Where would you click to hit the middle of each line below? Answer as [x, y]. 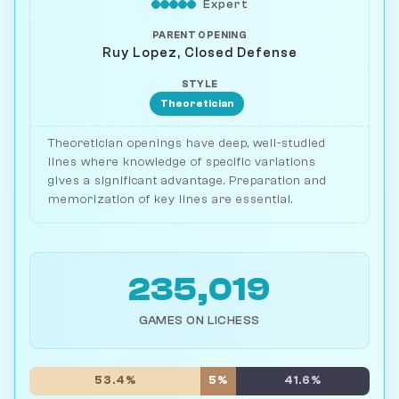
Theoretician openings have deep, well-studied [187, 142]
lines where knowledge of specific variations [182, 161]
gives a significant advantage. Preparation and [187, 180]
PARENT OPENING [199, 36]
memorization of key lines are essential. [171, 199]
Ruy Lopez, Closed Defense [199, 53]
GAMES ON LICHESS [199, 320]
